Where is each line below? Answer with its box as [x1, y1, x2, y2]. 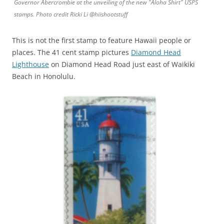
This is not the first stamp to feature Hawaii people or [12, 35, 191, 45]
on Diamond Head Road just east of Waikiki [49, 59, 195, 69]
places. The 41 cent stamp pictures [12, 47, 131, 57]
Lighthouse [12, 59, 49, 69]
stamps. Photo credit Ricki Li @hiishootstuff [14, 9, 128, 18]
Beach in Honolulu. [12, 71, 75, 81]
